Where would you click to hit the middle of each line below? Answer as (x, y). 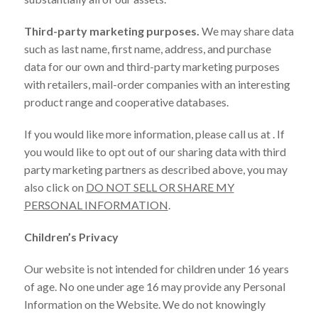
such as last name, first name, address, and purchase (147, 48)
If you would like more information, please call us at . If (154, 133)
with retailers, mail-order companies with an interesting (157, 84)
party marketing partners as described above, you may (155, 169)
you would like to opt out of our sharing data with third (155, 151)
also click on (55, 187)
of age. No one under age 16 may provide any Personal (154, 286)
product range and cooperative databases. (126, 102)
